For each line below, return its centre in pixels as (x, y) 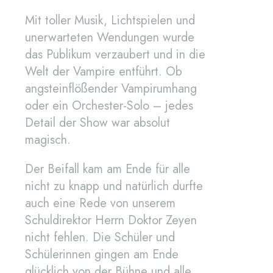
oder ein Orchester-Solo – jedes (109, 106)
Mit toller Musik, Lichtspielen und (110, 21)
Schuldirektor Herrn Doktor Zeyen (111, 221)
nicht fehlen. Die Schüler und (100, 238)
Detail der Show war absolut (97, 123)
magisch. (48, 140)
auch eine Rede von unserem (100, 204)
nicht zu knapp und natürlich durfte (114, 186)
